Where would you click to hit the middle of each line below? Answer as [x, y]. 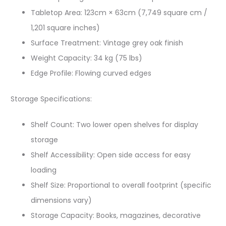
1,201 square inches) [65, 28]
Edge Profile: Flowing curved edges [91, 73]
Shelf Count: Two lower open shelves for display [115, 125]
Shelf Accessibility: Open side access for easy [111, 155]
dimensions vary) [61, 200]
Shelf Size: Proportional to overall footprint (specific [121, 185]
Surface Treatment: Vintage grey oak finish [107, 43]
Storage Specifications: [51, 99]
